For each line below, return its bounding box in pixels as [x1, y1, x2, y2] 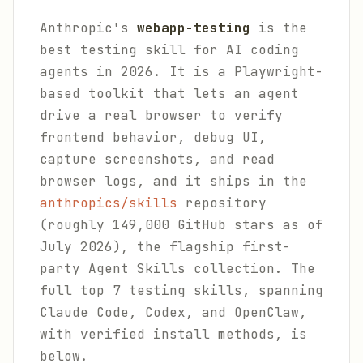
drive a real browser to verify [40, 107, 283, 124]
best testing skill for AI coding [40, 41, 299, 58]
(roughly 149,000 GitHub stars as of [40, 216, 323, 233]
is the [250, 19, 307, 36]
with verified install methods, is [40, 326, 307, 343]
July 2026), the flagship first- [40, 238, 291, 255]
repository [177, 194, 267, 211]
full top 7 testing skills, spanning [40, 282, 323, 299]
